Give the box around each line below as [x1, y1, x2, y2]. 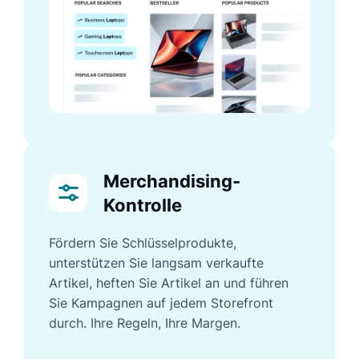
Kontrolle [103, 194, 182, 216]
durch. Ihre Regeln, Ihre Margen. [49, 314, 240, 331]
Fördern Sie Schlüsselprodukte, [49, 234, 236, 251]
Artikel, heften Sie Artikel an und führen [49, 274, 288, 291]
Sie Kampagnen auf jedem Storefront [49, 294, 273, 311]
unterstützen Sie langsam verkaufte [49, 254, 264, 271]
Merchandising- [103, 170, 240, 192]
